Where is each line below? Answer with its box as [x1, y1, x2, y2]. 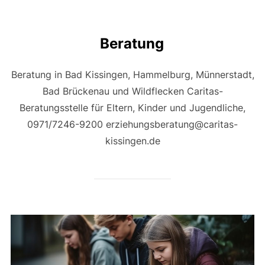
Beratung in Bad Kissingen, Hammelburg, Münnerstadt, [11, 69, 254, 81]
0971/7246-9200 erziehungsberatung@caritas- [27, 118, 238, 131]
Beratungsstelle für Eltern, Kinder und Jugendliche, [20, 102, 245, 114]
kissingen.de [105, 135, 160, 147]
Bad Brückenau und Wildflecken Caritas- [42, 85, 223, 98]
